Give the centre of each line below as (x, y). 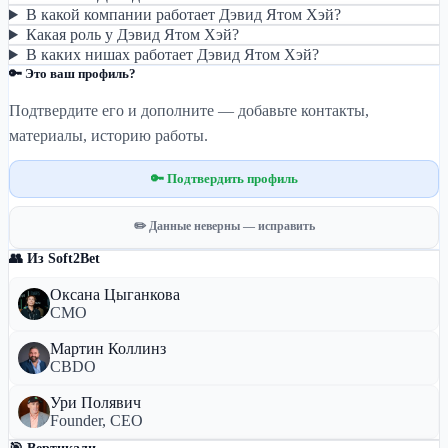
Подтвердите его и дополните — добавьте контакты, (189, 110)
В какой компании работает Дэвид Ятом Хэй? (183, 14)
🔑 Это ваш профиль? (72, 73)
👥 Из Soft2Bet (54, 258)
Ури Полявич (95, 402)
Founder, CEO (96, 420)
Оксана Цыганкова (115, 294)
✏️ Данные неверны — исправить (224, 226)
